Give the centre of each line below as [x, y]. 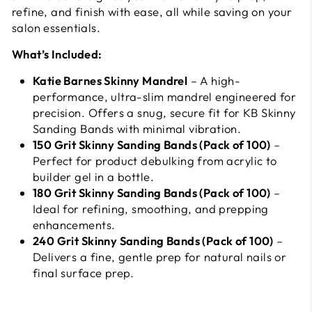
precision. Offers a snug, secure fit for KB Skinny [164, 112]
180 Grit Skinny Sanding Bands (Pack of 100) [152, 193]
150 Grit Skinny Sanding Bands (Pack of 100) [152, 145]
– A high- [214, 80]
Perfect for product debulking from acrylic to [155, 161]
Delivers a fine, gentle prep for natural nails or [160, 257]
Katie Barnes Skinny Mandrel [110, 80]
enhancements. [74, 225]
